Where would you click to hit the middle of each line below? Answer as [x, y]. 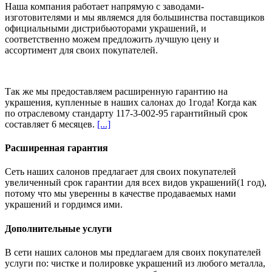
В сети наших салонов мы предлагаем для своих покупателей [133, 252]
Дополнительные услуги [58, 228]
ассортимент [31, 50]
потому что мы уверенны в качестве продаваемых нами [121, 194]
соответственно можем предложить [80, 39]
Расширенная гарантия [56, 148]
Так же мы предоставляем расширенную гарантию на [116, 91]
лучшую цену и [187, 39]
